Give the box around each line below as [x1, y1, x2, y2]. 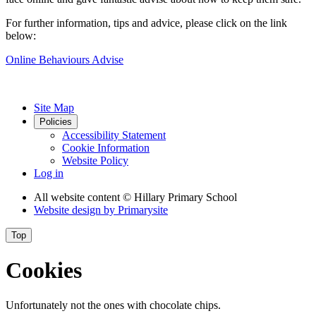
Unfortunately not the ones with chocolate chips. [6, 298, 221, 311]
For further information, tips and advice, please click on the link [6, 16, 287, 29]
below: [6, 29, 39, 42]
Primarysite [118, 203, 168, 216]
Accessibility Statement [62, 128, 166, 141]
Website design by [34, 203, 118, 216]
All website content [34, 190, 123, 203]
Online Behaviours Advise [6, 53, 123, 66]
